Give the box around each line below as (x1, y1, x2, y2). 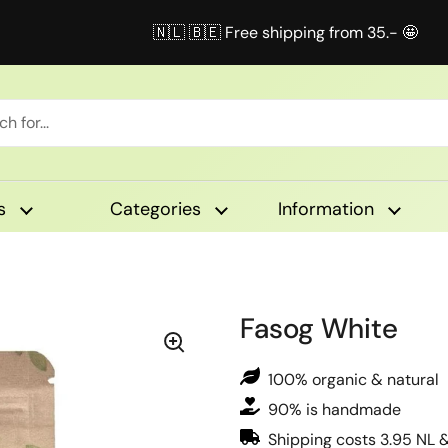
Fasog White (240, 310, 398, 347)
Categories (110, 197, 201, 221)
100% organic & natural (268, 369, 439, 390)
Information (277, 197, 374, 221)
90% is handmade (268, 399, 401, 420)
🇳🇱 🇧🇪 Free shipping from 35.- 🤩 (152, 22, 418, 43)
